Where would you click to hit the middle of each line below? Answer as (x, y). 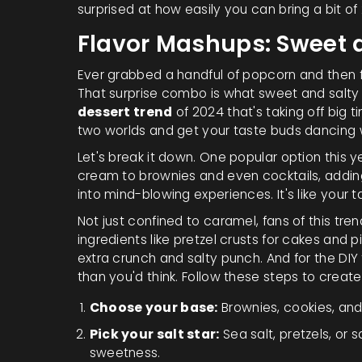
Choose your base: (154, 307)
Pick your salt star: (154, 334)
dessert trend (125, 112)
